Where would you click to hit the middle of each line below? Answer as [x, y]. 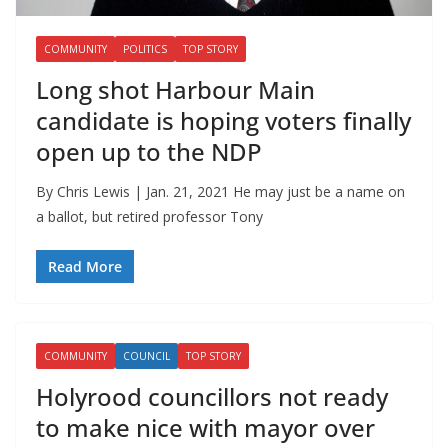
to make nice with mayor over [205, 427]
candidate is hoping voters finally [223, 120]
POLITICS [145, 48]
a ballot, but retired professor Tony [149, 216]
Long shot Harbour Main [175, 89]
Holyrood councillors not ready [212, 396]
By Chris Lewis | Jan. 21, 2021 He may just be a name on [220, 191]
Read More [85, 266]
